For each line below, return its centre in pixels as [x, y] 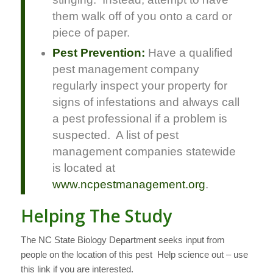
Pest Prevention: [99, 53]
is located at [84, 168]
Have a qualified [189, 53]
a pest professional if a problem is [140, 119]
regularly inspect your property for [140, 86]
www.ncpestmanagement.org [129, 185]
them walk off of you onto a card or [143, 16]
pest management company [126, 69]
